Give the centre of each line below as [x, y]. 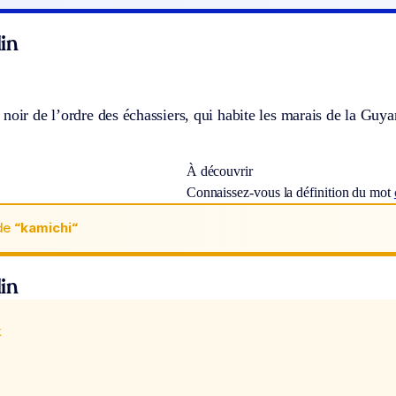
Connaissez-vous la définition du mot [290, 192]
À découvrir [219, 171]
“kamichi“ [46, 228]
